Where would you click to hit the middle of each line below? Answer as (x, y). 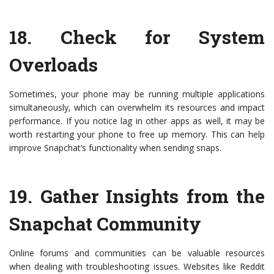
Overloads (54, 65)
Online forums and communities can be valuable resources (137, 253)
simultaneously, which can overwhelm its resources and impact (137, 108)
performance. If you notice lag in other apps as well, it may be (137, 121)
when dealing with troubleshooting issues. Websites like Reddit (137, 267)
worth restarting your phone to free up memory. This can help (137, 135)
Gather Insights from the (152, 196)
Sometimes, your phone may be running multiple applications (137, 94)
